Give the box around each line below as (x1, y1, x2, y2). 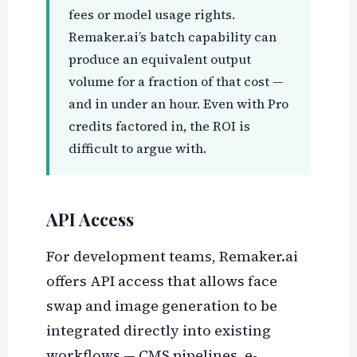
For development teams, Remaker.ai (45, 246, 298, 267)
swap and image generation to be (45, 296, 277, 316)
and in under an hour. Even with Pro (68, 95, 288, 113)
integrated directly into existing (45, 320, 271, 341)
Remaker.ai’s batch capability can (68, 28, 277, 46)
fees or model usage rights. (68, 6, 235, 24)
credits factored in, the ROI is (68, 117, 250, 135)
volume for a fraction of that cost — (68, 73, 284, 91)
